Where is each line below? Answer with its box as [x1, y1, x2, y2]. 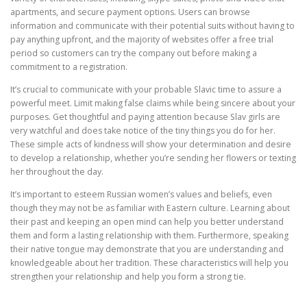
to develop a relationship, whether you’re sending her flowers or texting [10, 151, 296, 164]
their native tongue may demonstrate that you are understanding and [10, 243, 284, 255]
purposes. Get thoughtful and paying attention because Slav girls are [10, 110, 280, 123]
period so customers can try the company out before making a [10, 47, 257, 59]
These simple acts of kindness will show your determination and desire [10, 138, 291, 150]
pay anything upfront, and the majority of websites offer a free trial [10, 33, 273, 45]
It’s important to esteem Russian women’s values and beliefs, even [10, 188, 272, 200]
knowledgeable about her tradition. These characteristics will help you [10, 256, 288, 269]
